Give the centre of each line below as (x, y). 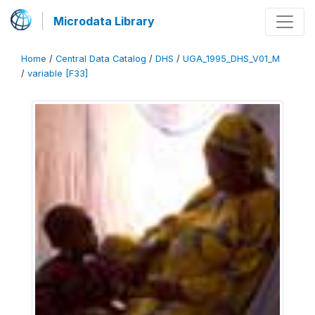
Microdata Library (104, 21)
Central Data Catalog (101, 59)
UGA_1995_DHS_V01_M (231, 59)
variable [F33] (58, 73)
